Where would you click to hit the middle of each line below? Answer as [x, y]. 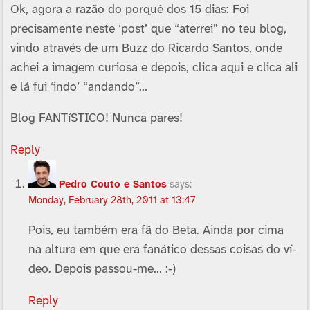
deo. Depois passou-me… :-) [102, 270]
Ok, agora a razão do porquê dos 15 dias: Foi [129, 9]
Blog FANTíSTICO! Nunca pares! [96, 119]
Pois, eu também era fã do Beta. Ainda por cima [156, 231]
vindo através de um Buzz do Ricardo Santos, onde [146, 48]
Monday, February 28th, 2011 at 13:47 [112, 200]
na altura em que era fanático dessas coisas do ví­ [163, 250]
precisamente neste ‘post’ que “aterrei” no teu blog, [148, 29]
